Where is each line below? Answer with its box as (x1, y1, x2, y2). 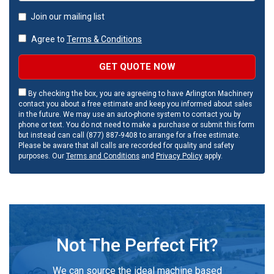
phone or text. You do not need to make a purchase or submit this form (18, 120, 254, 129)
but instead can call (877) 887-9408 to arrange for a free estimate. (18, 130, 240, 139)
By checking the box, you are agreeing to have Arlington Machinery (26, 89, 253, 98)
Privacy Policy (156, 151, 202, 160)
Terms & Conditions (67, 34, 142, 44)
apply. (202, 151, 223, 160)
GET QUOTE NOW (98, 61, 176, 72)
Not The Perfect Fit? (56, 234, 218, 256)
